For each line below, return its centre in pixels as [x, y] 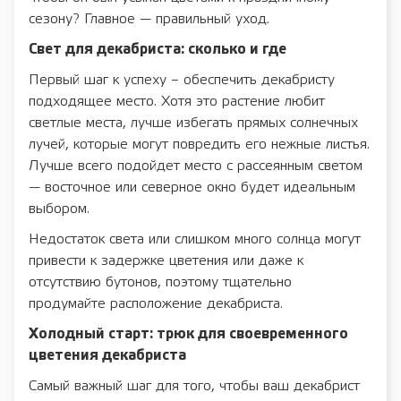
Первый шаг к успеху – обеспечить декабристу [182, 81]
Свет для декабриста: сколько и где [158, 50]
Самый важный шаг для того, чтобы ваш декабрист [194, 387]
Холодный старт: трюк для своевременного [188, 335]
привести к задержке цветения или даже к [166, 261]
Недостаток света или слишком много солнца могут [195, 240]
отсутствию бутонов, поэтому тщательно [160, 283]
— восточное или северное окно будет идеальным [192, 188]
